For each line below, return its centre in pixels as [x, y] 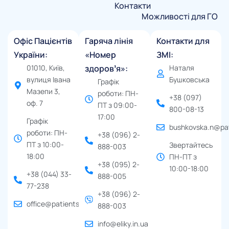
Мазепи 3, [43, 91]
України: [31, 55]
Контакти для [183, 41]
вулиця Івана [49, 80]
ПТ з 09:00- [118, 105]
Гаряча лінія [109, 41]
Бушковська [189, 80]
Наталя [181, 68]
